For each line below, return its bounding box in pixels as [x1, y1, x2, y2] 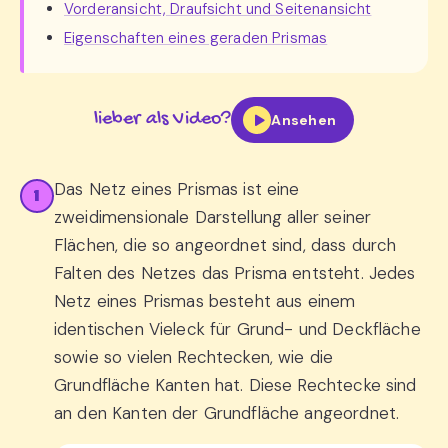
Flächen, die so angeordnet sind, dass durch [54, 234, 397, 256]
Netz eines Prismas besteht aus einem [54, 290, 356, 312]
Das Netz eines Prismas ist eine [54, 178, 300, 200]
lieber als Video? [93, 108, 232, 131]
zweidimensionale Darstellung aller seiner [54, 206, 372, 228]
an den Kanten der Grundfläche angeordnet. [54, 402, 400, 424]
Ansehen [271, 110, 337, 129]
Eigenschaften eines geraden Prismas [64, 28, 328, 48]
